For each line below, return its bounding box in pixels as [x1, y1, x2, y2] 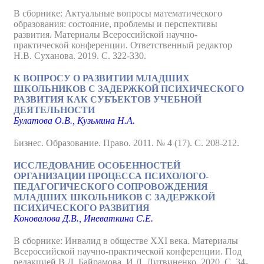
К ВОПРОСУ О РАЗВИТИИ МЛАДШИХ [14, 73, 190, 83]
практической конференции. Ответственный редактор [14, 40, 232, 50]
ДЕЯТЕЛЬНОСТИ [14, 105, 95, 115]
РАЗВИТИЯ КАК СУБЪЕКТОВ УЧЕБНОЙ [14, 94, 202, 104]
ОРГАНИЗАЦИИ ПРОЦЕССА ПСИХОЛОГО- [14, 171, 209, 181]
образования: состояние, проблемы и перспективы [14, 19, 217, 29]
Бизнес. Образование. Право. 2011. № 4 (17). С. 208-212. [14, 138, 239, 148]
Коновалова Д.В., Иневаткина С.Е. [14, 213, 153, 223]
